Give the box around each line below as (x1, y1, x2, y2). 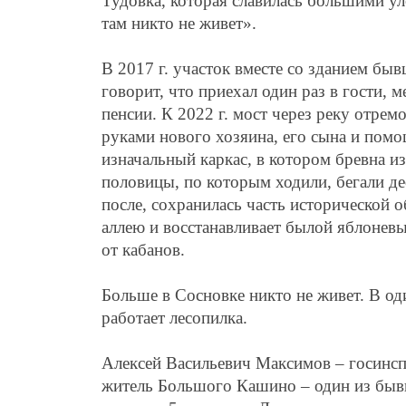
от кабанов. (101, 239, 185, 259)
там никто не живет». (101, 13, 256, 33)
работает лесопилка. (101, 307, 247, 327)
